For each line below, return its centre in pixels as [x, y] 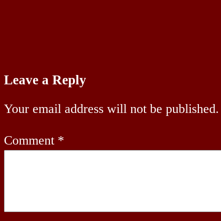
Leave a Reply [45, 80]
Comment [31, 140]
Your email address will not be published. [111, 109]
